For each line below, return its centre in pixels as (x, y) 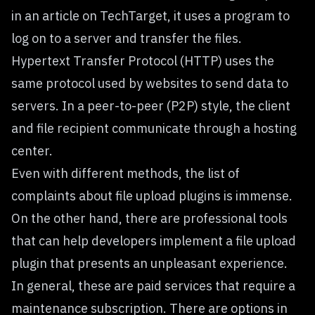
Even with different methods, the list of (126, 173)
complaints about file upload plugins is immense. (152, 195)
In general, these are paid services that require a (153, 285)
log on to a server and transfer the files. (127, 38)
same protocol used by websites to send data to (150, 83)
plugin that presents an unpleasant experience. (149, 263)
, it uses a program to (229, 15)
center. (32, 150)
